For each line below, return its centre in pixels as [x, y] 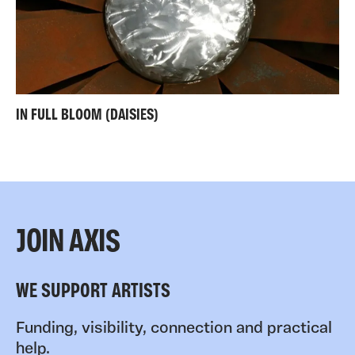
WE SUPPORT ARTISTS [93, 292]
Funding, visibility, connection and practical [174, 329]
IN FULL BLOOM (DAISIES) [87, 116]
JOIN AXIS [68, 244]
